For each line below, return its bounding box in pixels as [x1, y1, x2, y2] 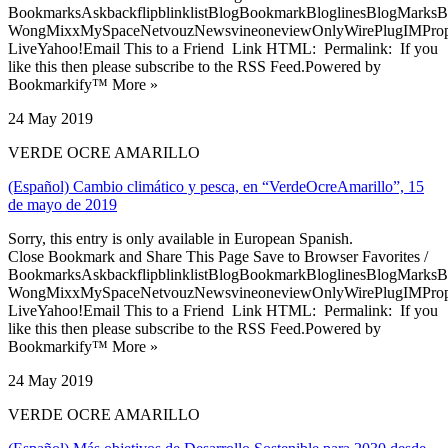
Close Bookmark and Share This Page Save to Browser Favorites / [8, 247, 428, 265]
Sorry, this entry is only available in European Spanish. [8, 229, 353, 247]
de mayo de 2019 [8, 195, 117, 213]
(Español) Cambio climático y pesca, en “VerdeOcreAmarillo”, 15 [8, 177, 424, 195]
